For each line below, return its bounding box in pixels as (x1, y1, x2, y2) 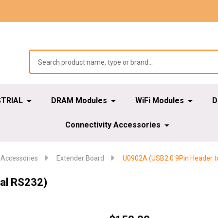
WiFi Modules (135, 96, 184, 105)
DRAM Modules (51, 96, 107, 105)
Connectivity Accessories (65, 120, 161, 129)
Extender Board (56, 154, 104, 162)
